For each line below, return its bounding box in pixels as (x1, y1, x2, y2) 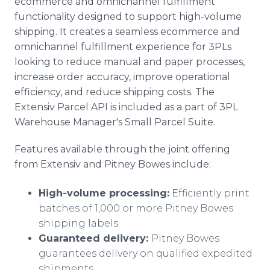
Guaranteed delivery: (39, 233, 151, 244)
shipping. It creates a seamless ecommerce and (14, 26, 240, 37)
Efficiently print (169, 187, 250, 199)
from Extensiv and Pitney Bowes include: (14, 159, 213, 170)
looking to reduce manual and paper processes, (14, 56, 245, 67)
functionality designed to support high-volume (14, 11, 242, 22)
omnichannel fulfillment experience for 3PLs (14, 41, 231, 52)
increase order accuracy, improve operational (14, 71, 230, 83)
